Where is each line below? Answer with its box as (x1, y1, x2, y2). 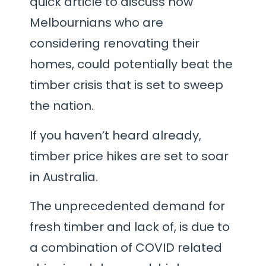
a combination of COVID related (30, 239, 222, 256)
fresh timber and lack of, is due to (30, 218, 230, 236)
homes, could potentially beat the (30, 56, 233, 73)
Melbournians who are (30, 14, 163, 31)
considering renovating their (30, 35, 199, 52)
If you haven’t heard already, (30, 126, 201, 144)
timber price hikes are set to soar (30, 147, 229, 164)
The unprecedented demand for (30, 198, 225, 215)
